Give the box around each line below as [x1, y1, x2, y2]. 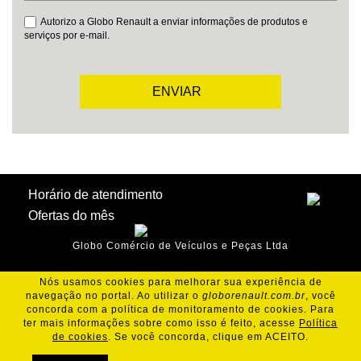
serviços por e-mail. [24, 30, 110, 42]
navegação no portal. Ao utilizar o [25, 290, 202, 301]
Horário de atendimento [28, 188, 163, 202]
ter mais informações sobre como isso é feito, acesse [23, 317, 299, 329]
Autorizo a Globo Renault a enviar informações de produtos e [40, 16, 308, 28]
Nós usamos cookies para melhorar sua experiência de [39, 276, 322, 288]
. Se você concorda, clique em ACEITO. [108, 331, 309, 342]
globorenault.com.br [201, 290, 305, 301]
